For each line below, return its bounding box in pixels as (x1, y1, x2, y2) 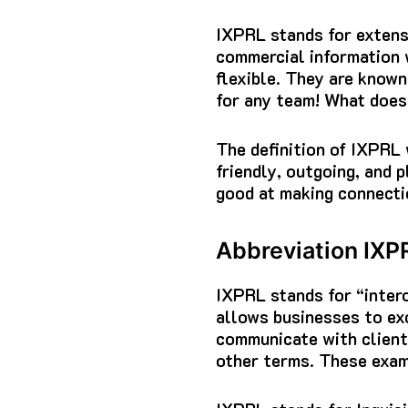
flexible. (216, 66, 280, 90)
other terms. (216, 349, 314, 372)
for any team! (216, 88, 320, 112)
